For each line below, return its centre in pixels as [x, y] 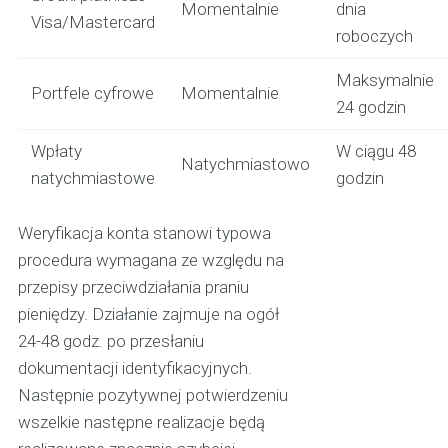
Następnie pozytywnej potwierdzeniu [152, 394]
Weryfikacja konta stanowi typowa [144, 232]
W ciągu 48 [375, 150]
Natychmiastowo [245, 163]
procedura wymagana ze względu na [150, 259]
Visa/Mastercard [92, 21]
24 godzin [370, 106]
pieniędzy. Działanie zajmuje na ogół [148, 313]
